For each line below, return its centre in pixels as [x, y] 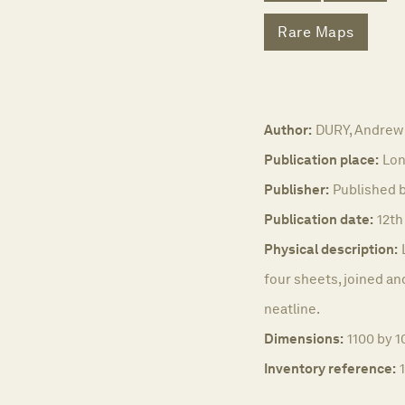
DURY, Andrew [359, 130]
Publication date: [319, 220]
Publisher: [297, 190]
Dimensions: [304, 339]
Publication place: [321, 160]
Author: [288, 130]
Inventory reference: [330, 369]
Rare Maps [316, 32]
